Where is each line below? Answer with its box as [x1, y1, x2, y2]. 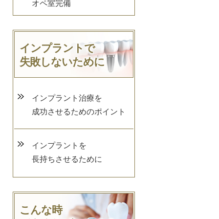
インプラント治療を [32, 94, 102, 103]
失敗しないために [20, 56, 105, 68]
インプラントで [20, 42, 95, 54]
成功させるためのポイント [32, 108, 126, 116]
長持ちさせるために [32, 155, 102, 164]
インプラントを [32, 141, 87, 150]
